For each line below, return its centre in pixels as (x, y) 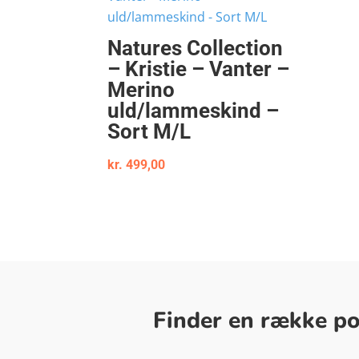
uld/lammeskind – (194, 110)
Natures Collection (196, 48)
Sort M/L (149, 131)
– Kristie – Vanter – (199, 69)
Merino (141, 89)
